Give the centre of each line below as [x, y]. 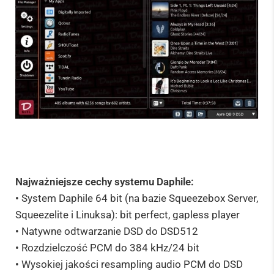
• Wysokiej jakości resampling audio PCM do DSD [129, 264]
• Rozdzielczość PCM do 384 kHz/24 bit [107, 247]
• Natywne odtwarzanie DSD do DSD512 [107, 231]
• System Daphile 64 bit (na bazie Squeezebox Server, [137, 198]
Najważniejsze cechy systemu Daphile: [105, 181]
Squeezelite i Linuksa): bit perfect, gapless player [128, 214]
